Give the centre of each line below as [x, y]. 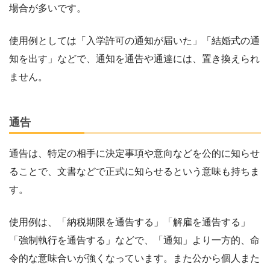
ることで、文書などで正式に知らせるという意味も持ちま [134, 171]
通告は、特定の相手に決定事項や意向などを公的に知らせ [134, 153]
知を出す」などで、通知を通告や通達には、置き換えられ [134, 59]
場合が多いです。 [48, 8]
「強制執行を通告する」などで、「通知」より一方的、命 [134, 240]
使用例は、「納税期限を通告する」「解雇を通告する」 [130, 222]
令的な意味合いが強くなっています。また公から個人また [134, 258]
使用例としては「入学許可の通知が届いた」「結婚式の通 [134, 41]
